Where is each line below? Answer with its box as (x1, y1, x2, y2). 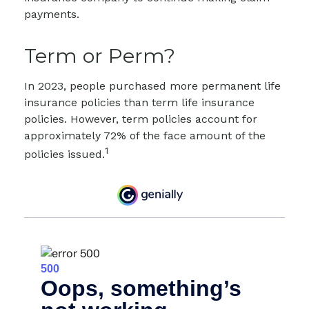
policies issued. (24, 147, 105, 161)
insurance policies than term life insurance (24, 95, 255, 109)
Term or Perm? (24, 43, 175, 68)
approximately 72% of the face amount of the (24, 128, 266, 142)
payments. (24, 7, 79, 21)
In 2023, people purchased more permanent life (24, 79, 281, 92)
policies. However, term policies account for (24, 112, 257, 126)
